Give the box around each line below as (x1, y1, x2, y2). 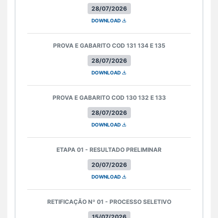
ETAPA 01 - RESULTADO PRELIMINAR (56, 145, 162, 153)
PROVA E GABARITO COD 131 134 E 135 (53, 41, 165, 49)
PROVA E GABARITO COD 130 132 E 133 (52, 93, 166, 101)
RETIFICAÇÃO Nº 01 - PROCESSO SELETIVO (47, 198, 171, 205)
